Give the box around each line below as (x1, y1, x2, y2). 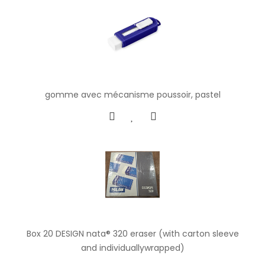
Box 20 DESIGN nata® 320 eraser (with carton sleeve (26, 227, 239, 240)
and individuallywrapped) (80, 241, 185, 254)
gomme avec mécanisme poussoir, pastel (44, 88, 221, 101)
